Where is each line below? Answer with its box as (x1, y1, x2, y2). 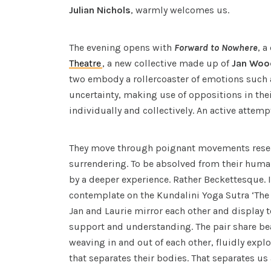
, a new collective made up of (102, 57, 232, 69)
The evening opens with (69, 42, 174, 53)
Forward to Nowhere (174, 42, 258, 53)
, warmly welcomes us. (131, 4, 229, 16)
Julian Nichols (69, 4, 131, 16)
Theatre (69, 57, 101, 69)
